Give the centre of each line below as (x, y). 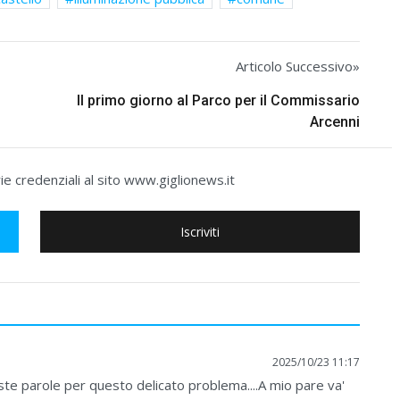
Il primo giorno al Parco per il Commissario (218, 100)
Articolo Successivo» (298, 66)
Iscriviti (200, 231)
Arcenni (335, 121)
